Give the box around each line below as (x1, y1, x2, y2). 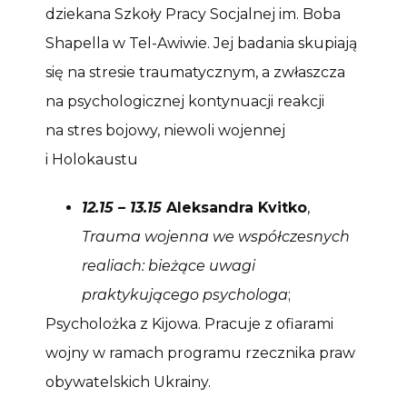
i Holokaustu (45, 150, 138, 168)
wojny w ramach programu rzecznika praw (45, 343, 355, 362)
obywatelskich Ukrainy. (45, 372, 211, 391)
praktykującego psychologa (82, 285, 288, 303)
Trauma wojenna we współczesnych (82, 227, 350, 245)
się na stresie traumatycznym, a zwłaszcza (45, 63, 345, 81)
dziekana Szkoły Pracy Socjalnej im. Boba (45, 5, 341, 23)
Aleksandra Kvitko (162, 198, 307, 216)
